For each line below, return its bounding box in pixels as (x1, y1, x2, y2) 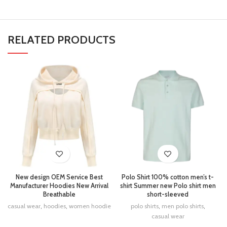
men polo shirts (161, 202, 204, 210)
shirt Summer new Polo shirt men (120, 182, 216, 190)
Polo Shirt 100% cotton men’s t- (122, 173, 214, 181)
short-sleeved (147, 191, 188, 198)
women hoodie (69, 202, 111, 210)
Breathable (43, 191, 75, 198)
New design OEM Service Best (16, 173, 103, 181)
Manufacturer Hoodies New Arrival (10, 182, 108, 190)
